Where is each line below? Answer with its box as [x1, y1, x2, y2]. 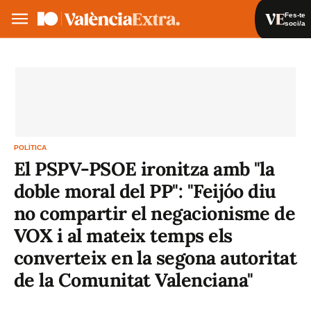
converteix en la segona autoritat [14, 246, 297, 269]
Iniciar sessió [205, 50, 264, 60]
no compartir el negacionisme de [14, 201, 296, 225]
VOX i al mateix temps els [14, 224, 233, 247]
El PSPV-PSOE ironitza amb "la [14, 157, 275, 180]
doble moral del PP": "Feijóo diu [14, 179, 276, 203]
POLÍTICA [14, 144, 47, 151]
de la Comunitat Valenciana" [14, 268, 253, 292]
